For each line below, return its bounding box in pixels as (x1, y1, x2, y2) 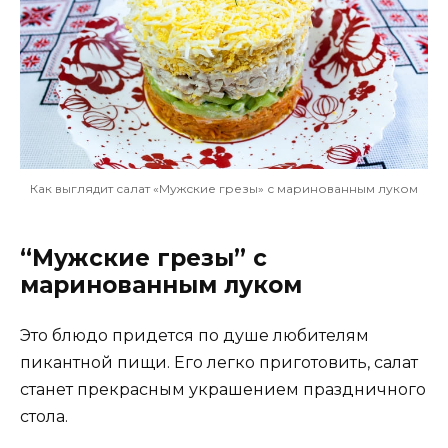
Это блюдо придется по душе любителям (20, 325, 369, 345)
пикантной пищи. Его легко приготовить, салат (20, 352, 418, 372)
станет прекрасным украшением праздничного (20, 379, 426, 399)
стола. (20, 406, 68, 426)
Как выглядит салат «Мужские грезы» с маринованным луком (30, 180, 418, 196)
